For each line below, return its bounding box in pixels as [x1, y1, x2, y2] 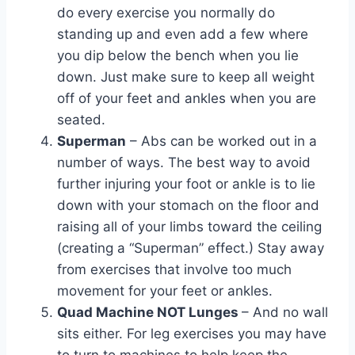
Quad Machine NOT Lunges [57, 304, 242, 321]
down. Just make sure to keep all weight [57, 69, 315, 86]
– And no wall [242, 304, 328, 321]
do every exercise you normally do [57, 5, 275, 21]
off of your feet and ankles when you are [57, 90, 316, 107]
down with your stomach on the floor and [57, 197, 319, 214]
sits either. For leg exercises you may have [57, 326, 326, 342]
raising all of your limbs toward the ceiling [57, 219, 322, 235]
